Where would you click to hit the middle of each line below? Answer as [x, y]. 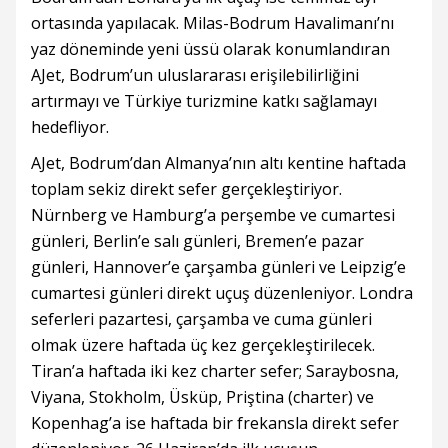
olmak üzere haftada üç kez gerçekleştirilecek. [203, 345]
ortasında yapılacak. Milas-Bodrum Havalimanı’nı [212, 23]
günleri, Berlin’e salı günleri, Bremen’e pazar [197, 241]
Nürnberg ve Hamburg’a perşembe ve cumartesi [213, 215]
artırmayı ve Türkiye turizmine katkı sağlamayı [204, 101]
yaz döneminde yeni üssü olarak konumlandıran [210, 49]
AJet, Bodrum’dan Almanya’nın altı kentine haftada [218, 163]
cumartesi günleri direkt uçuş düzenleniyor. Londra [222, 293]
